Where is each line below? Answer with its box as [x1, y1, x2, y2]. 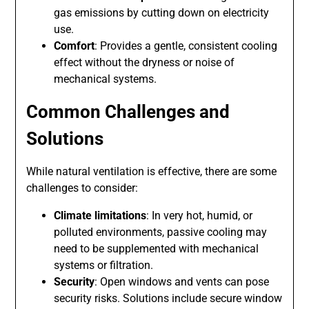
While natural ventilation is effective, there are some [26, 165, 277, 179]
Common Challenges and [26, 101, 230, 123]
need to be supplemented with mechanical [54, 242, 259, 256]
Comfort [54, 39, 95, 53]
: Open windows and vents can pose [94, 275, 270, 289]
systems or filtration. [54, 259, 154, 272]
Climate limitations [54, 209, 147, 223]
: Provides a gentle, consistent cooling [94, 39, 278, 53]
